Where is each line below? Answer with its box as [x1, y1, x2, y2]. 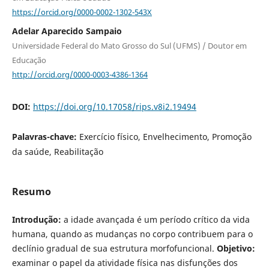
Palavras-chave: [11, 131, 79, 143]
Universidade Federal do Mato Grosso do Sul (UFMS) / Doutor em [11, 40, 247, 51]
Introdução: [11, 213, 64, 225]
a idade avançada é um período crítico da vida [63, 213, 250, 225]
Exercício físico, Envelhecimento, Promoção [79, 131, 252, 143]
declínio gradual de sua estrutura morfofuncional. [11, 242, 217, 254]
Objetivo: [216, 242, 255, 254]
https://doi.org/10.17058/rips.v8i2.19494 [32, 101, 196, 113]
